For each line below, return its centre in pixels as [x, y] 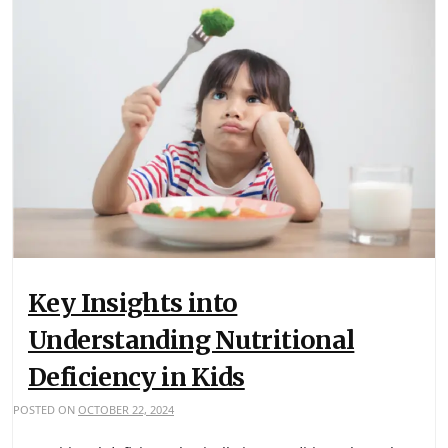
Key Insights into [133, 303]
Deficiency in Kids [136, 377]
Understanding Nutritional [191, 340]
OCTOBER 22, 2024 [126, 410]
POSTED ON [45, 410]
